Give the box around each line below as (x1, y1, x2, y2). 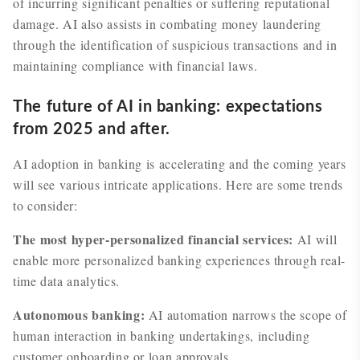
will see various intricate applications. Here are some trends (13, 176, 344, 193)
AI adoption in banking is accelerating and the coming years (13, 155, 346, 172)
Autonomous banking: (13, 305, 145, 324)
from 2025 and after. (13, 121, 170, 137)
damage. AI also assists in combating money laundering (13, 15, 321, 32)
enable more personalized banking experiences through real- (13, 252, 346, 268)
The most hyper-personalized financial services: (13, 230, 297, 248)
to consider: (13, 197, 78, 214)
